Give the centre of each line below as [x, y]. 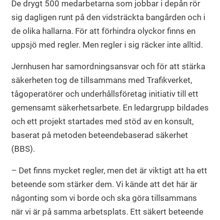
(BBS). [23, 149]
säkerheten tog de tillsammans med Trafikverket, [102, 80]
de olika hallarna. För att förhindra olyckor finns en [103, 31]
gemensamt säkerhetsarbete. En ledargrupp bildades [110, 107]
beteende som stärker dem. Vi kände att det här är [104, 184]
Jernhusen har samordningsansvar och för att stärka [108, 66]
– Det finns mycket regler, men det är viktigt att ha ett [109, 170]
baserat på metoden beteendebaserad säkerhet [100, 135]
